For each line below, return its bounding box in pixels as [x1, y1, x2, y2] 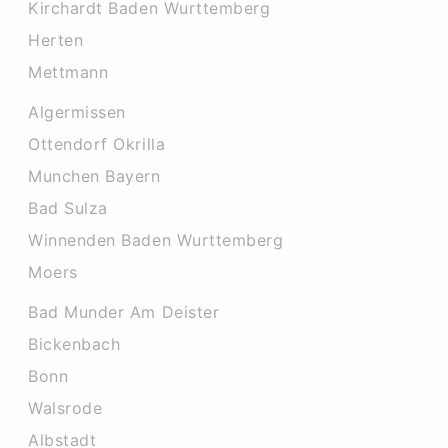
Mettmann [28, 62, 109, 82]
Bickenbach [28, 334, 121, 354]
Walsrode [28, 398, 103, 418]
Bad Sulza [28, 198, 108, 218]
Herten [28, 30, 84, 50]
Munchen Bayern [28, 166, 161, 186]
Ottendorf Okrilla [28, 134, 166, 154]
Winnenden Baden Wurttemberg [28, 230, 284, 250]
